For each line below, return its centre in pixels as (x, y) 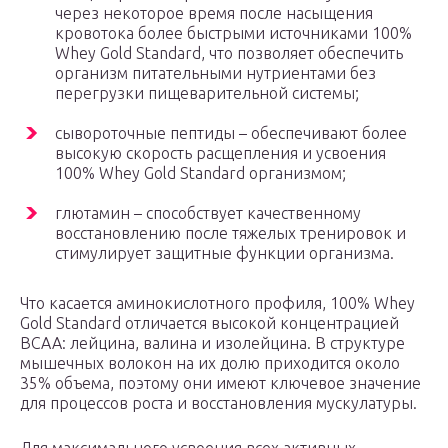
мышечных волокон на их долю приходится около (210, 363)
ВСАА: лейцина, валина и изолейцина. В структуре (212, 343)
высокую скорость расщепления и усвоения (220, 153)
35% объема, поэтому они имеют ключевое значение (220, 383)
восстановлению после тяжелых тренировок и (230, 233)
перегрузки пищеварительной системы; (207, 93)
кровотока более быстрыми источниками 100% (233, 33)
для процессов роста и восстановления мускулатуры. (218, 403)
